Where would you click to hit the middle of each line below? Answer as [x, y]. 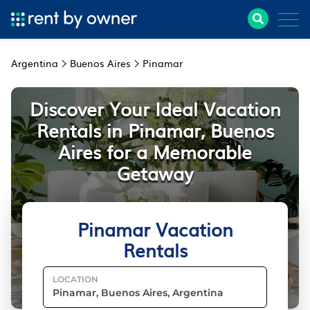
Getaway [155, 173]
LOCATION [75, 279]
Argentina [35, 63]
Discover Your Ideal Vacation [155, 108]
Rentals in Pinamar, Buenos [155, 130]
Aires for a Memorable [155, 151]
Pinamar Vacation [155, 229]
